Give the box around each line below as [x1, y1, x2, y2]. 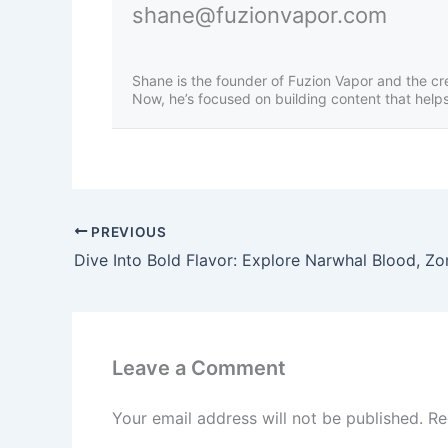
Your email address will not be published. [112, 408, 423, 429]
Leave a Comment [112, 356, 286, 381]
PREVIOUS [87, 223, 167, 240]
